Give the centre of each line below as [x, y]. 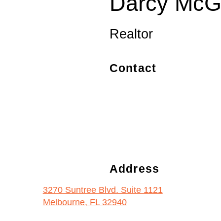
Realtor [131, 34]
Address [134, 169]
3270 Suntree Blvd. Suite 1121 [103, 190]
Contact [133, 68]
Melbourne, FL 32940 [85, 202]
